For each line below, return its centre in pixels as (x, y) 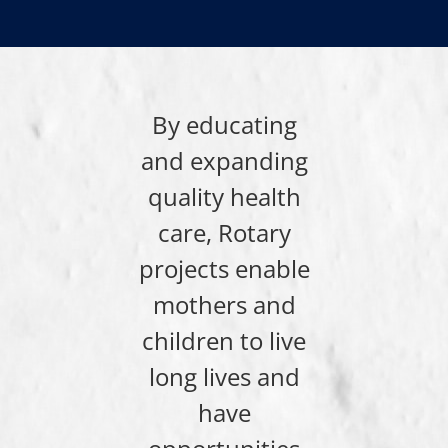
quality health (224, 197)
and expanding (224, 161)
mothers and (224, 305)
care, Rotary (224, 233)
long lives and (224, 377)
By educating (224, 125)
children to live (224, 341)
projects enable (224, 269)
